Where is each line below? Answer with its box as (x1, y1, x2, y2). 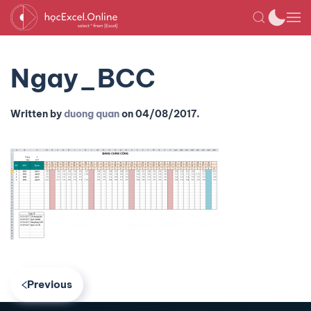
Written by (10, 108, 64, 120)
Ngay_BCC (10, 62, 155, 94)
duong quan (64, 108, 119, 120)
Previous (27, 278, 72, 291)
